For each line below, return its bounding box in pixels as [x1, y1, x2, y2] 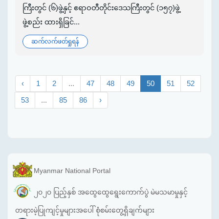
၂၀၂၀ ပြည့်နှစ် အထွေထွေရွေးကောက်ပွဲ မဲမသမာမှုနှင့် [34, 188, 188, 196]
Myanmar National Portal [34, 167, 110, 175]
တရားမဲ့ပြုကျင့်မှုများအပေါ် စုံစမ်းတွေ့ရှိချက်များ [15, 206, 154, 215]
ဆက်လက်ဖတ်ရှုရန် [31, 38, 79, 45]
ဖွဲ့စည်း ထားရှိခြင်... [22, 18, 80, 26]
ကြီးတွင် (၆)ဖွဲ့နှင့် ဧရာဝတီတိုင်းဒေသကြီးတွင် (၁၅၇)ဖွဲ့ [22, 4, 180, 12]
